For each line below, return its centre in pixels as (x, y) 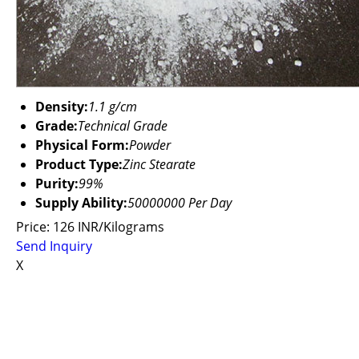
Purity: (57, 184)
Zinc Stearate (159, 164)
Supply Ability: (81, 203)
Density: (62, 107)
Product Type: (79, 164)
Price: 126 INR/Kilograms (90, 227)
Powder (150, 145)
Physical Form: (82, 145)
